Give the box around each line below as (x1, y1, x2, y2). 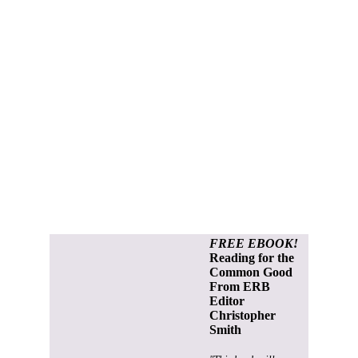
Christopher (209, 308, 276, 322)
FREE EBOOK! (209, 236, 298, 250)
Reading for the (209, 250, 294, 265)
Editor (209, 293, 245, 308)
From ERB (209, 279, 270, 293)
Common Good (209, 265, 292, 279)
